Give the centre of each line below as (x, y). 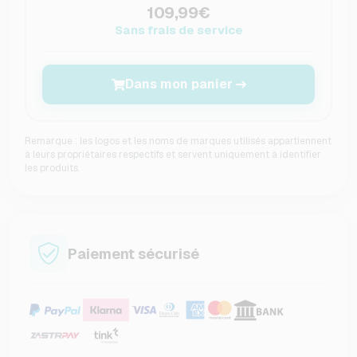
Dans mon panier (178, 84)
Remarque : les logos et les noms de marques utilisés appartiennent (178, 141)
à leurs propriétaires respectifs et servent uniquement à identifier (173, 155)
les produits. (52, 169)
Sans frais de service (178, 30)
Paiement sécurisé (133, 253)
